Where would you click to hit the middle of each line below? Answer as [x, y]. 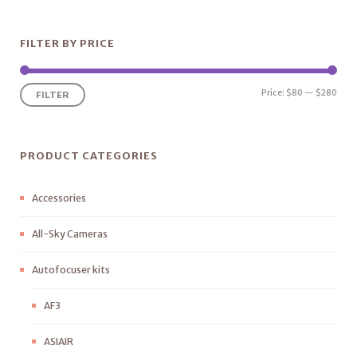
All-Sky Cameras [70, 233]
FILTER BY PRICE [67, 43]
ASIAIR [59, 341]
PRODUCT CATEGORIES [89, 155]
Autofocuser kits [71, 269]
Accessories [59, 198]
